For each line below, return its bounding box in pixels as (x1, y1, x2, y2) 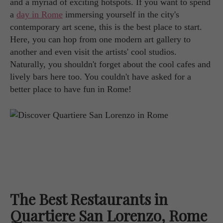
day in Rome (16, 9, 63, 20)
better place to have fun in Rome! (10, 84, 131, 95)
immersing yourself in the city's (63, 9, 179, 20)
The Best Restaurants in (10, 189, 168, 209)
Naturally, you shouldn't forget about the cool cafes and (10, 59, 211, 70)
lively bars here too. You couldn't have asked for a (10, 72, 191, 82)
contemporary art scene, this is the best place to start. (10, 22, 202, 32)
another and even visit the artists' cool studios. (10, 47, 177, 57)
